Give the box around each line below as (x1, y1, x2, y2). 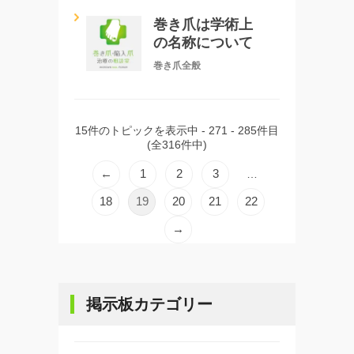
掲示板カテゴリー (86, 295, 213, 313)
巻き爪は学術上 (153, 16, 253, 32)
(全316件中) (147, 137, 207, 151)
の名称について (153, 34, 253, 51)
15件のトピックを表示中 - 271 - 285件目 (75, 123, 279, 137)
